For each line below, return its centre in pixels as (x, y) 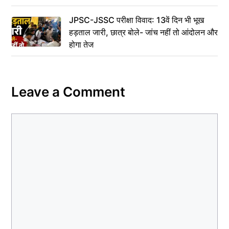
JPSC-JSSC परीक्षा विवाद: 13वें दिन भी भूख (136, 20)
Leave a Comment (68, 92)
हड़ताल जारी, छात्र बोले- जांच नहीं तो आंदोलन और (143, 32)
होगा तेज (81, 44)
